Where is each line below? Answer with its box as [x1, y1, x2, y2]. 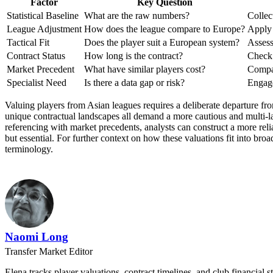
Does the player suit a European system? [84, 37, 239, 48]
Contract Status [7, 50, 65, 61]
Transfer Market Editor [5, 246, 93, 257]
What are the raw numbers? [84, 10, 190, 21]
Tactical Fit [7, 37, 49, 48]
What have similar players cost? [84, 63, 205, 74]
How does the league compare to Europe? [84, 23, 245, 34]
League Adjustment [7, 23, 82, 34]
